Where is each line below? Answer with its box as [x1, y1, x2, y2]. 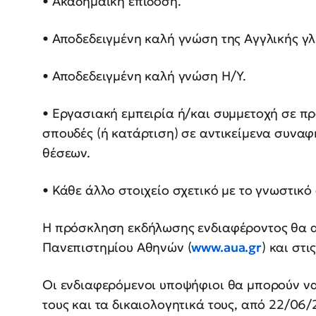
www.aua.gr [191, 239, 262, 256]
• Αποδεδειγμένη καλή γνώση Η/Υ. [42, 68, 247, 85]
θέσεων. [42, 145, 90, 162]
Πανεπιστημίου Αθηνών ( [42, 239, 192, 256]
